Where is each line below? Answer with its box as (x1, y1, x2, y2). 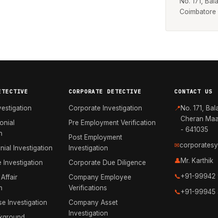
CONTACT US (174, 88, 213, 95)
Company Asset (69, 199, 118, 206)
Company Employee (69, 173, 132, 181)
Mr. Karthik (181, 157, 214, 164)
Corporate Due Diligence (69, 159, 146, 166)
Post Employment (69, 133, 123, 141)
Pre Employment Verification (69, 119, 156, 127)
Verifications (69, 184, 108, 192)
